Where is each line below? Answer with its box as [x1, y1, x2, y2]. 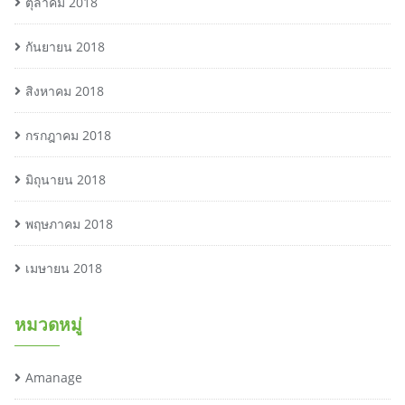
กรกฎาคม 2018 [25, 127, 111, 144]
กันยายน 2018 [25, 38, 105, 55]
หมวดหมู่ [14, 314, 82, 334]
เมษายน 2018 [25, 259, 102, 277]
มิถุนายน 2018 [25, 171, 106, 188]
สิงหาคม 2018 [25, 82, 104, 99]
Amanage [25, 369, 82, 386]
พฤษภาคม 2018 [25, 215, 113, 232]
